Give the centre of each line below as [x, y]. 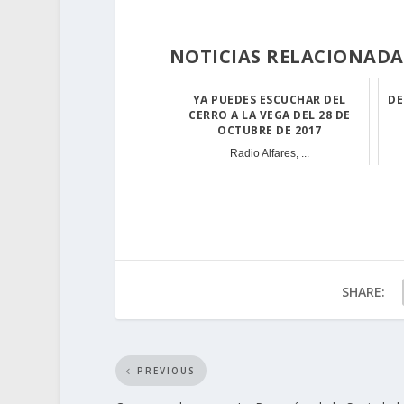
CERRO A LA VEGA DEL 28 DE [270, 115]
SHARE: [363, 292]
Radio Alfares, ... [269, 154]
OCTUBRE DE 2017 [270, 131]
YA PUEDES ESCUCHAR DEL [269, 100]
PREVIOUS [166, 371]
